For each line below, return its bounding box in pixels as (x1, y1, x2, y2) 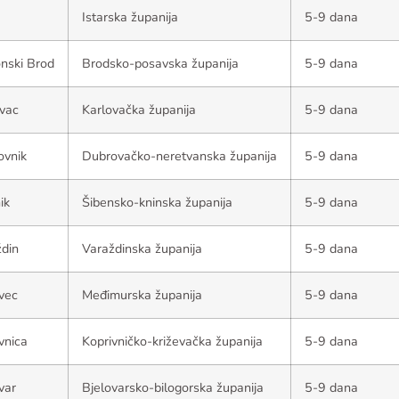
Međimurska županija (82, 286, 202, 304)
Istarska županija (82, 8, 178, 26)
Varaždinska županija (82, 240, 202, 257)
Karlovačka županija (82, 101, 196, 118)
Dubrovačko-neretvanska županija (82, 147, 277, 165)
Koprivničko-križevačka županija (82, 332, 263, 350)
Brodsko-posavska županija (82, 54, 239, 72)
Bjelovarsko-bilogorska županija (82, 379, 264, 396)
